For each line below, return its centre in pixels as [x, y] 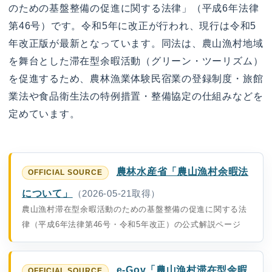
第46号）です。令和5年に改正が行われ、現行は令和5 [133, 26]
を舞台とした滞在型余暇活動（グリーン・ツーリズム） [136, 61]
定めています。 [44, 114]
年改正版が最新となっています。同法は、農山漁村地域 [136, 44]
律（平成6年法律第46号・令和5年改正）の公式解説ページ [131, 224]
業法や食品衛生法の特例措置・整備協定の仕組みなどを [136, 97]
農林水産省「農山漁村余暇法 [182, 171]
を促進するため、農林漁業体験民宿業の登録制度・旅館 [136, 79]
